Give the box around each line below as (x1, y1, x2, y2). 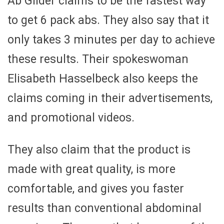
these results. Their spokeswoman (7, 52, 188, 66)
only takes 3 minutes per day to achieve (7, 32, 215, 46)
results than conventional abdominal (7, 201, 201, 215)
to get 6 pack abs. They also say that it (7, 13, 209, 27)
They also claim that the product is (7, 142, 190, 156)
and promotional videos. (7, 110, 134, 124)
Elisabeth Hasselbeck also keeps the (7, 71, 198, 85)
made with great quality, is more (7, 162, 175, 176)
